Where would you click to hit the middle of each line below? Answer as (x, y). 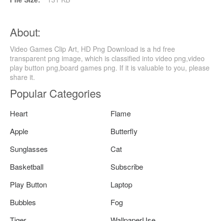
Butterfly (124, 131)
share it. (22, 77)
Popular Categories (55, 93)
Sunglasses (29, 148)
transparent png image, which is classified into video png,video (107, 58)
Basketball (27, 166)
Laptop (121, 184)
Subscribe (127, 166)
